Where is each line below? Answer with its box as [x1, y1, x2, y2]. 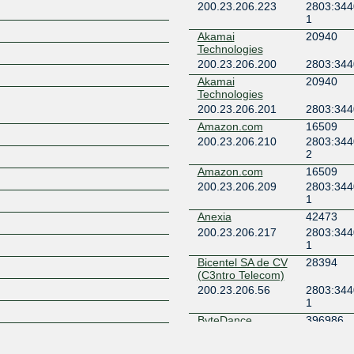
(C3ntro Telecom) [197, 268, 284, 281]
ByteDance [197, 313, 252, 326]
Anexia [197, 209, 232, 223]
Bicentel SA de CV [197, 255, 288, 269]
